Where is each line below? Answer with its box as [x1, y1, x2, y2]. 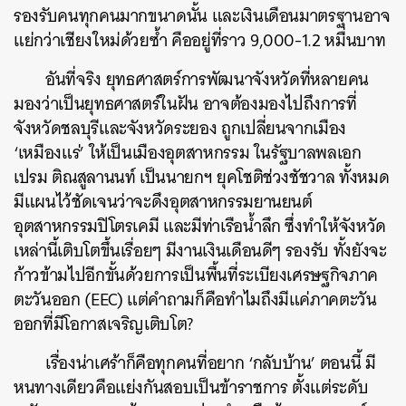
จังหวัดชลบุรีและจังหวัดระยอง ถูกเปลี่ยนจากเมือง [14, 113, 347, 143]
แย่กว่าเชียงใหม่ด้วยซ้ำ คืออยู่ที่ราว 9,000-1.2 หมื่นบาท [14, 25, 386, 55]
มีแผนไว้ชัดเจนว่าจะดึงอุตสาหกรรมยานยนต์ [14, 187, 313, 217]
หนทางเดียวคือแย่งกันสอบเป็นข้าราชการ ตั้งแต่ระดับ [14, 372, 369, 402]
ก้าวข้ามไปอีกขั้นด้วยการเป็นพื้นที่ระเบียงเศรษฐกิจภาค [14, 260, 378, 290]
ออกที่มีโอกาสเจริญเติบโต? [14, 309, 198, 339]
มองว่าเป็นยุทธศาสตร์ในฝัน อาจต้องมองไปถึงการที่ [14, 89, 357, 119]
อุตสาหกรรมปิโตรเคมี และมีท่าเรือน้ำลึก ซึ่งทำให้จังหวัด [14, 211, 386, 241]
